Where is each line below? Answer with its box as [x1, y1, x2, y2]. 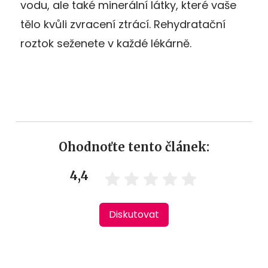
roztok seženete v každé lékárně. [20, 35, 191, 51]
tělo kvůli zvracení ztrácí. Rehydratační [20, 16, 226, 32]
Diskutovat [109, 207, 159, 221]
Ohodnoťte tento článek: [59, 139, 209, 154]
